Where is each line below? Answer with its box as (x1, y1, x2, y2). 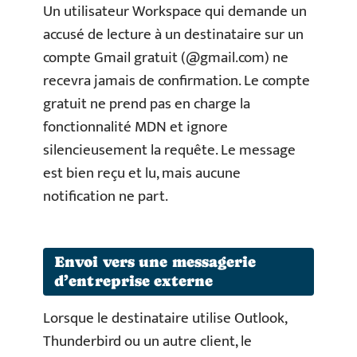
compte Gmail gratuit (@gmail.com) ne (43, 45, 288, 70)
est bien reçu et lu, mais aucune (43, 160, 241, 186)
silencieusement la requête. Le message (43, 137, 296, 163)
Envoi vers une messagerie (54, 253, 257, 271)
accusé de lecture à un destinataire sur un (43, 22, 304, 47)
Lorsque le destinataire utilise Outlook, (43, 306, 287, 331)
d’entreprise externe (54, 273, 214, 290)
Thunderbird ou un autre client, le (43, 329, 252, 355)
